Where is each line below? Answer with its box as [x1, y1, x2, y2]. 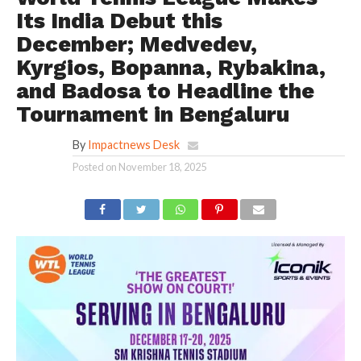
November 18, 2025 [118, 160, 206, 173]
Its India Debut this [15, 7, 222, 34]
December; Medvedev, [15, 31, 257, 57]
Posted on [72, 160, 117, 173]
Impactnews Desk [87, 137, 180, 151]
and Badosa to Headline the [15, 77, 314, 104]
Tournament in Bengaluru [15, 101, 289, 127]
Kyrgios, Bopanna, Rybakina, [15, 54, 326, 81]
